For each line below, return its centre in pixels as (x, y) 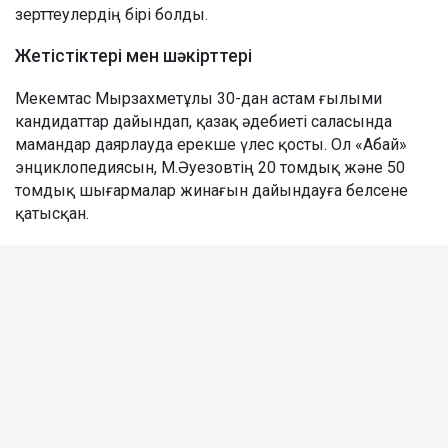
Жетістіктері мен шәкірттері (133, 55)
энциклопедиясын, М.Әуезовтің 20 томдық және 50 (210, 167)
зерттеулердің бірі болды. (111, 14)
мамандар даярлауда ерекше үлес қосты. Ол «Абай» (211, 144)
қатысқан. (52, 213)
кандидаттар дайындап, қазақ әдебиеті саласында (203, 121)
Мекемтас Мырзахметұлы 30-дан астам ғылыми (198, 98)
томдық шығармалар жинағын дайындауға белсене (211, 190)
